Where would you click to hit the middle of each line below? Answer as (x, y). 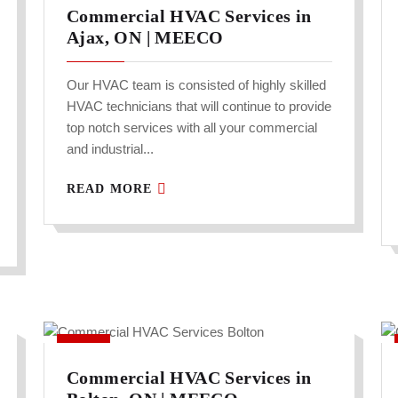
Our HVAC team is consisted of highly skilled (196, 85)
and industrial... (110, 149)
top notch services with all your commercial (192, 128)
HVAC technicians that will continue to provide (199, 107)
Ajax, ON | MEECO (145, 38)
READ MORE (112, 189)
